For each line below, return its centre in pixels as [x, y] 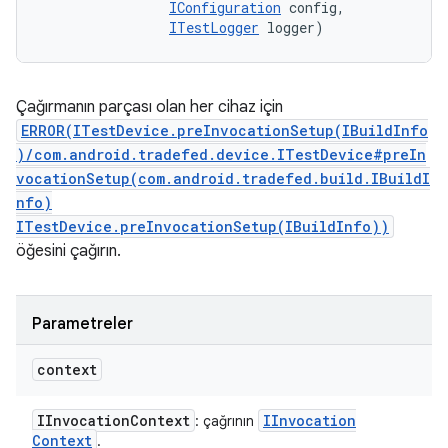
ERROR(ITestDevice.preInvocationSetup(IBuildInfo [224, 130]
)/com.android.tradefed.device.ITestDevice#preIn [221, 154]
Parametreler [82, 324]
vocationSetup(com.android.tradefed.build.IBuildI [223, 178]
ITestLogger [214, 27]
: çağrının [226, 421]
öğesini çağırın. [68, 251]
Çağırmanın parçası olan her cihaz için [149, 107]
